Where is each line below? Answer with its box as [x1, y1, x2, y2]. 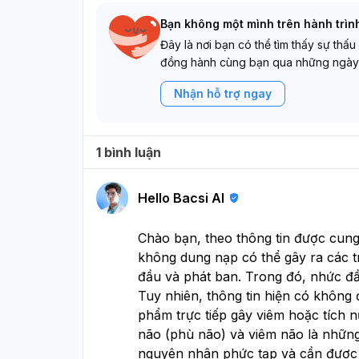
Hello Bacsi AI [138, 189, 224, 206]
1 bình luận [96, 143, 161, 160]
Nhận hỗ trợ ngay [174, 86, 272, 100]
